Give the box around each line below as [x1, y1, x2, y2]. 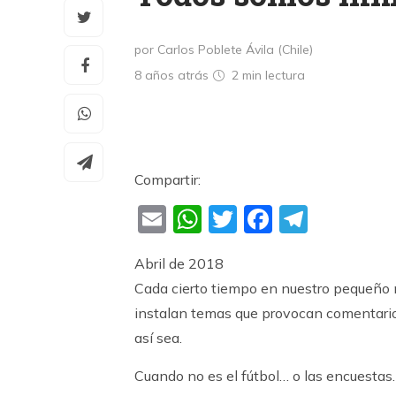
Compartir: [134, 171, 201, 188]
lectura [265, 67, 305, 83]
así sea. [134, 329, 182, 346]
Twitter [237, 202, 332, 238]
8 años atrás [134, 67, 212, 83]
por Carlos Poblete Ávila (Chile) [134, 42, 313, 57]
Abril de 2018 [134, 255, 224, 272]
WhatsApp [202, 202, 349, 238]
